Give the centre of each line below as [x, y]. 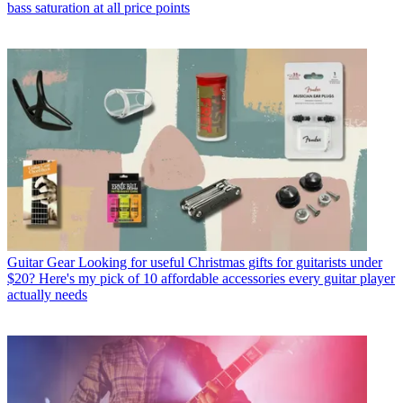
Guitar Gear [41, 262]
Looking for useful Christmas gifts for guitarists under [230, 262]
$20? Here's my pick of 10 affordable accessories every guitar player [201, 278]
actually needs [47, 294]
